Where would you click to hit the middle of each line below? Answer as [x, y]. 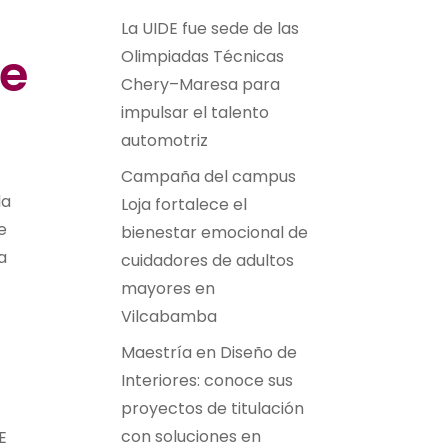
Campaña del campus [208, 176]
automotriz [164, 140]
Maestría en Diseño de [209, 352]
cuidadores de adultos [207, 260]
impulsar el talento [195, 112]
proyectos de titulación [212, 408]
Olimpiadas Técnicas [202, 56]
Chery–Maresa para [200, 84]
